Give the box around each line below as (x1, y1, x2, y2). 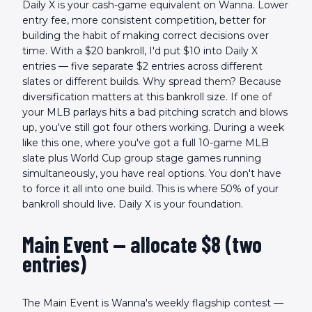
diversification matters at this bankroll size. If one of (22, 91, 272, 103)
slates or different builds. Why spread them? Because (22, 75, 281, 88)
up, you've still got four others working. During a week (22, 121, 284, 134)
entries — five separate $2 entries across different (22, 60, 263, 72)
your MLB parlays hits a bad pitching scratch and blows (22, 106, 288, 118)
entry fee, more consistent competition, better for (22, 14, 266, 26)
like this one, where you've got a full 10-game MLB (22, 136, 269, 149)
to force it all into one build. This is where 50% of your (22, 182, 279, 195)
